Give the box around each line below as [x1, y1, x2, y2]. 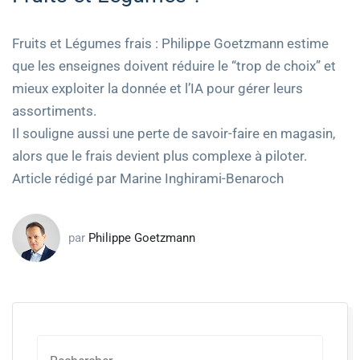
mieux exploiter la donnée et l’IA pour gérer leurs [12, 80, 303, 96]
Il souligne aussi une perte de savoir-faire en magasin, [12, 125, 335, 141]
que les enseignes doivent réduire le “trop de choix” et [12, 57, 336, 74]
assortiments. [12, 102, 96, 119]
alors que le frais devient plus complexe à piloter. [12, 147, 307, 164]
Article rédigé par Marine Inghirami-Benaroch [12, 170, 284, 186]
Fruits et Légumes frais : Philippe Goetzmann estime [12, 35, 329, 51]
